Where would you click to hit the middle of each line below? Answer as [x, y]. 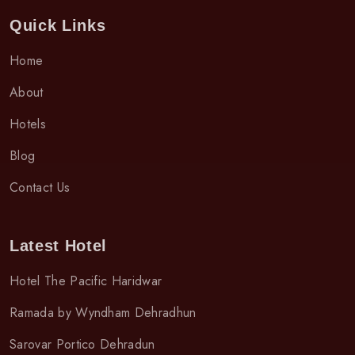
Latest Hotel [58, 245]
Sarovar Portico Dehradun [82, 344]
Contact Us [40, 187]
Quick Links [58, 25]
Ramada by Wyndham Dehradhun [103, 312]
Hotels [28, 124]
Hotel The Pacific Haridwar [86, 281]
